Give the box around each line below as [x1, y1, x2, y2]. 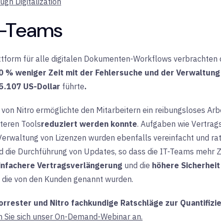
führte [60, 81, 84, 91]
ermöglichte [34, 105, 81, 115]
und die [122, 160, 152, 170]
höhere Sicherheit [152, 160, 220, 170]
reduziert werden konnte [41, 118, 137, 129]
